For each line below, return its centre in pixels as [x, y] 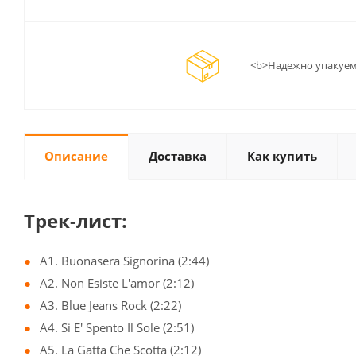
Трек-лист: [75, 221]
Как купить [282, 156]
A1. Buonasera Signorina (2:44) [124, 261]
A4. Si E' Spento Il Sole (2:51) [117, 328]
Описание [76, 156]
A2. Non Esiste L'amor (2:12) [117, 283]
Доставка [178, 156]
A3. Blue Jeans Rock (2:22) [110, 306]
